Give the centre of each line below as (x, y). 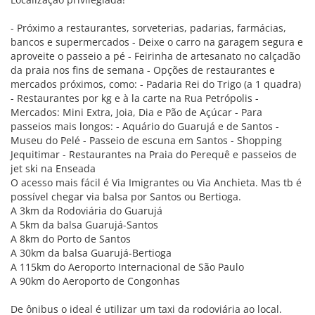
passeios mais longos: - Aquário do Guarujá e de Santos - (145, 126)
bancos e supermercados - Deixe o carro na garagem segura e (157, 42)
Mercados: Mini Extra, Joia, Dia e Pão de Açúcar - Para (136, 112)
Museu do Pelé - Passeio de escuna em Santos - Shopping (146, 140)
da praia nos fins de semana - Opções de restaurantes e (143, 70)
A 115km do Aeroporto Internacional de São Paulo (127, 267)
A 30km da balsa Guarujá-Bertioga (91, 253)
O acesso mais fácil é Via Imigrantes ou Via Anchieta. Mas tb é (156, 182)
